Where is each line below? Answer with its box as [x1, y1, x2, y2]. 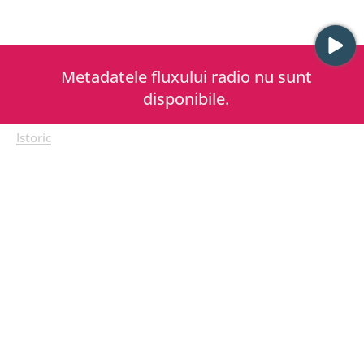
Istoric [16, 129, 51, 145]
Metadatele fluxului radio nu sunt [60, 66, 312, 88]
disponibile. [143, 88, 229, 110]
